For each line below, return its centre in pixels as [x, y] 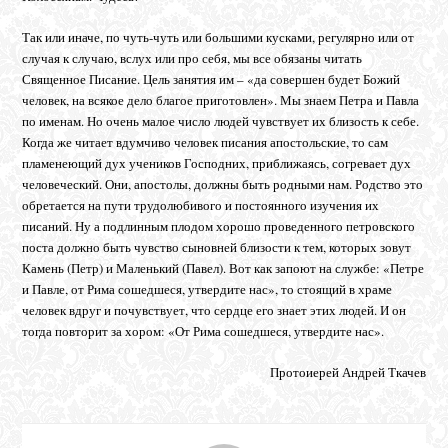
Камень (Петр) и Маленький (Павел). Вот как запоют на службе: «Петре [223, 267]
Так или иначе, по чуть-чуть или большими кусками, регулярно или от [218, 36]
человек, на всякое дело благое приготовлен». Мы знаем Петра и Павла [221, 99]
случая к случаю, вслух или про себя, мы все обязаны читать [192, 57]
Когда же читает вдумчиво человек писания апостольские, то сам [205, 141]
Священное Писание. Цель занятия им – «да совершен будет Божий [211, 78]
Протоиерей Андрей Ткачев [347, 371]
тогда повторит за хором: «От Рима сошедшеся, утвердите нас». [203, 330]
